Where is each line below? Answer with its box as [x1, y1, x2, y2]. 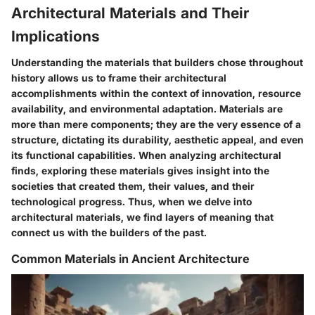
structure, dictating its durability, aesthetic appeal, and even [11, 134, 304, 146]
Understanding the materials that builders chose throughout [11, 56, 303, 69]
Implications [11, 27, 100, 45]
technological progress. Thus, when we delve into [11, 195, 252, 208]
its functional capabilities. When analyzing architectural [11, 149, 281, 162]
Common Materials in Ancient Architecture [11, 252, 250, 266]
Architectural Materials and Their [11, 4, 249, 22]
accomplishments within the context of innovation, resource [11, 87, 301, 100]
